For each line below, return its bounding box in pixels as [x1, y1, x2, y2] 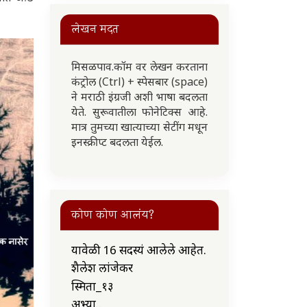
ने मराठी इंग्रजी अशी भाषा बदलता [71, 89, 208, 104]
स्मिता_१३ [71, 278, 113, 294]
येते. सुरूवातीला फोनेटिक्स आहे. [71, 104, 208, 119]
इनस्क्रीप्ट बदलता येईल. [71, 134, 166, 149]
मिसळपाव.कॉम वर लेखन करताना [71, 59, 208, 74]
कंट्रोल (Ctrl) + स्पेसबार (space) [71, 74, 208, 89]
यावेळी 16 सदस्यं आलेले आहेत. [71, 242, 206, 258]
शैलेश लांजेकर [71, 260, 133, 276]
